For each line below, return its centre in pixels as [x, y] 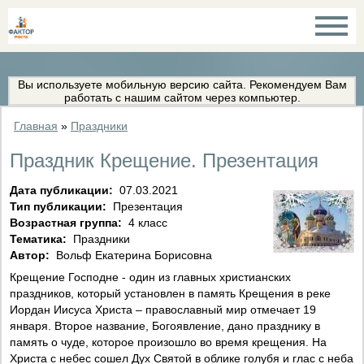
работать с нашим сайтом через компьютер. [182, 97]
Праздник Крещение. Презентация [164, 161]
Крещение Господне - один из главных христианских [150, 277]
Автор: [31, 256]
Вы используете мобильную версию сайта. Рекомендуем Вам [182, 84]
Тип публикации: [60, 207]
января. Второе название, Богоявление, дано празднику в [165, 326]
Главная [36, 126]
